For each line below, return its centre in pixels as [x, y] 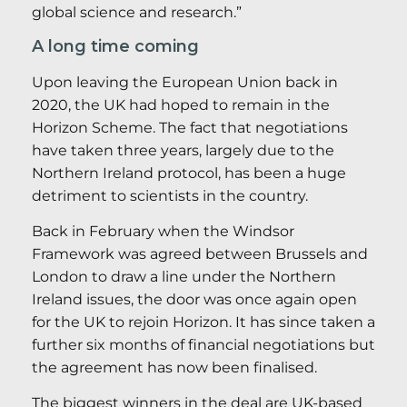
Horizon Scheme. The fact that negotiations [190, 127]
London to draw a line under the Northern [184, 276]
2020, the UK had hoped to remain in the [181, 104]
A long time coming [115, 46]
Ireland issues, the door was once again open [194, 299]
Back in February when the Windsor [163, 231]
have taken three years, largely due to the [183, 150]
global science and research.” [137, 13]
